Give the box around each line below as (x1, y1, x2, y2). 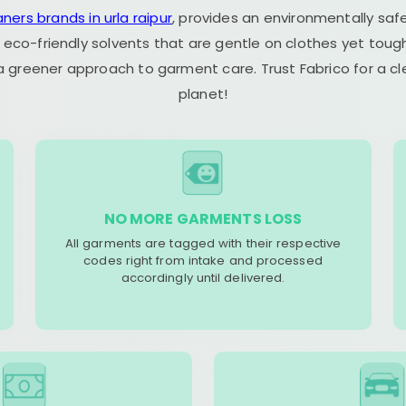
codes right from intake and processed (83, 252, 323, 269)
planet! (178, 84, 228, 103)
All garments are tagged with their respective (64, 235, 342, 252)
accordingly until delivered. (121, 269, 285, 286)
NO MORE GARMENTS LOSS (103, 208, 303, 229)
